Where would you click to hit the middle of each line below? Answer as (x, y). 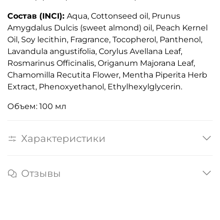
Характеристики (63, 138)
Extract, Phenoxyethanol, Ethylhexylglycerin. (95, 87)
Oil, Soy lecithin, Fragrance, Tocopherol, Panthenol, (105, 40)
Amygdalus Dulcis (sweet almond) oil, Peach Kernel (108, 28)
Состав (22, 16)
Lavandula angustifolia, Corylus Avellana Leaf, (95, 52)
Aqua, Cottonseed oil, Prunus (124, 16)
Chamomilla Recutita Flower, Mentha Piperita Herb (107, 75)
